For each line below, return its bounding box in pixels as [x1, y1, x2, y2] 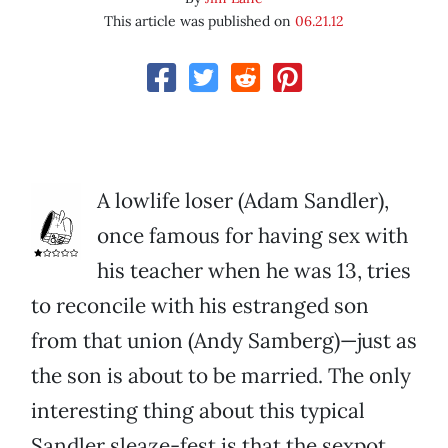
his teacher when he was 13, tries [97, 257, 411, 285]
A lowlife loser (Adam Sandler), [97, 187, 389, 215]
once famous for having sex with [97, 222, 408, 250]
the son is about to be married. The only [31, 362, 411, 390]
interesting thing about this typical [31, 397, 365, 425]
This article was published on [104, 12, 295, 31]
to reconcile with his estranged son [31, 292, 369, 320]
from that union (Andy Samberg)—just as [31, 327, 417, 355]
